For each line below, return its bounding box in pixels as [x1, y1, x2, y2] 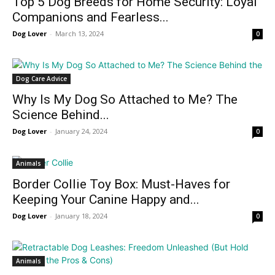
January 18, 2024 [55, 211, 107, 220]
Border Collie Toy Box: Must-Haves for [12, 176, 230, 192]
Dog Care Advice [16, 74, 67, 83]
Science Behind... [12, 107, 109, 122]
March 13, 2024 [55, 28, 104, 38]
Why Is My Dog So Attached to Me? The [12, 91, 238, 107]
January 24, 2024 [55, 126, 107, 136]
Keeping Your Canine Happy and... [12, 192, 199, 207]
